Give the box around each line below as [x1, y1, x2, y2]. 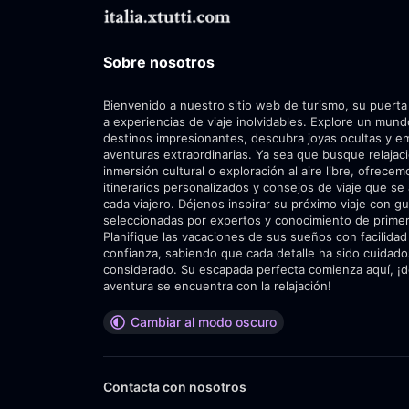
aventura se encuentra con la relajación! [103, 278, 331, 293]
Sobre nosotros [103, 53, 215, 71]
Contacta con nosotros [103, 379, 246, 394]
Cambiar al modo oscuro [131, 314, 277, 330]
